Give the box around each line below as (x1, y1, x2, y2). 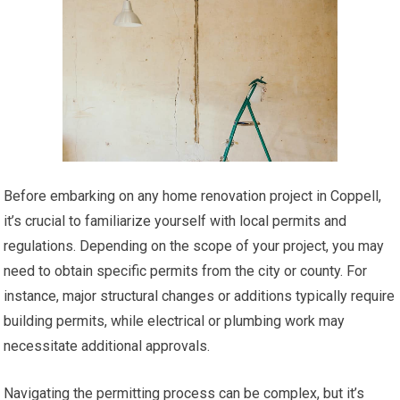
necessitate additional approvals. (4, 337, 211, 354)
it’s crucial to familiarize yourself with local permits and (4, 212, 347, 229)
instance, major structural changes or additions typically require (4, 287, 396, 304)
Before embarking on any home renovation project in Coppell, (4, 187, 382, 204)
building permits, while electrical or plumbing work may (4, 312, 346, 329)
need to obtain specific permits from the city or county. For (4, 262, 368, 279)
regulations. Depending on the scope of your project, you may (4, 237, 385, 254)
